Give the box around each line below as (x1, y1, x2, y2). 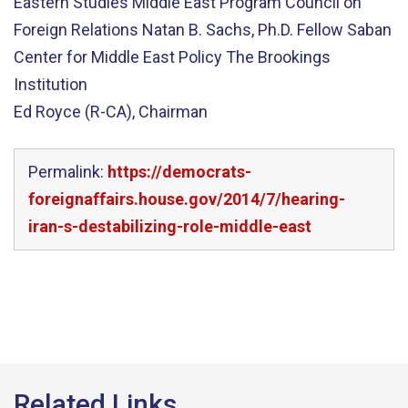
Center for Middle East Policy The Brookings (14, 47, 331, 66)
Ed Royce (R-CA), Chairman (14, 102, 208, 121)
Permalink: (28, 161, 107, 181)
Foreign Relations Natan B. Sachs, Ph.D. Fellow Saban (14, 20, 392, 39)
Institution (14, 75, 87, 94)
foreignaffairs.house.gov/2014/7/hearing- (28, 189, 345, 209)
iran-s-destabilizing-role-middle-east (28, 216, 311, 236)
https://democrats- (107, 161, 251, 181)
